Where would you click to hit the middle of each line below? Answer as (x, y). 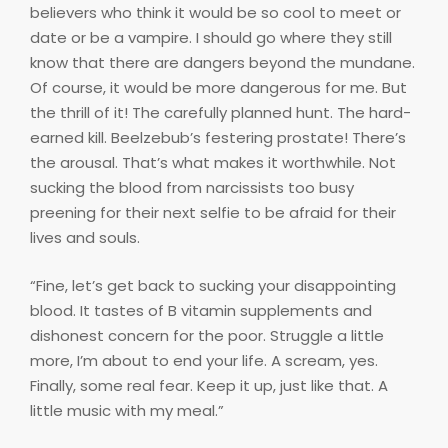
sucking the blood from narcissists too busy (192, 188)
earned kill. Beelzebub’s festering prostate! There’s (218, 138)
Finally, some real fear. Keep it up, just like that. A (209, 385)
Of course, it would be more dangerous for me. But (218, 88)
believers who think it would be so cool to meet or (215, 13)
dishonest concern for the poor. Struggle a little (207, 335)
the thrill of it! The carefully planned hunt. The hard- (220, 113)
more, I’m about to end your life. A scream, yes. (204, 360)
